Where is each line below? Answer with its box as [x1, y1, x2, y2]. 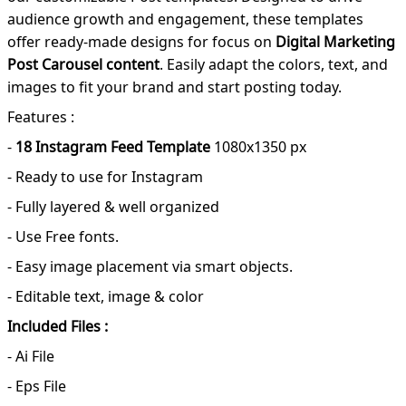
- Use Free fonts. [7, 227, 119, 247]
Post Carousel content [7, 54, 159, 75]
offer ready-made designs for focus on [7, 32, 275, 53]
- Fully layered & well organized [7, 197, 219, 217]
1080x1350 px [210, 137, 306, 158]
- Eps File [7, 376, 66, 397]
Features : [7, 107, 74, 128]
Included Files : [7, 316, 108, 337]
